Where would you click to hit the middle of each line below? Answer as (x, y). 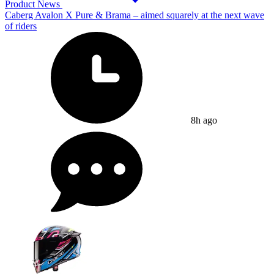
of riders (21, 26)
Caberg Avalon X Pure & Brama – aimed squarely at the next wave (135, 15)
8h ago (203, 120)
